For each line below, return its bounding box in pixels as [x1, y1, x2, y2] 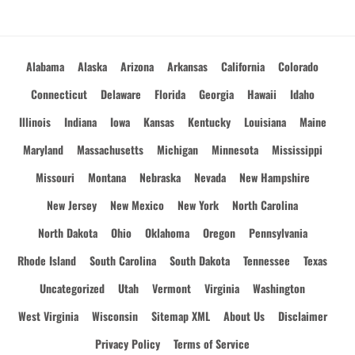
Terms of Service [174, 335, 250, 352]
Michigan [156, 141, 198, 158]
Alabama [26, 58, 64, 74]
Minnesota [211, 141, 258, 158]
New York [177, 197, 219, 213]
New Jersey [47, 197, 97, 213]
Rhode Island [17, 252, 76, 269]
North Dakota [37, 224, 97, 241]
